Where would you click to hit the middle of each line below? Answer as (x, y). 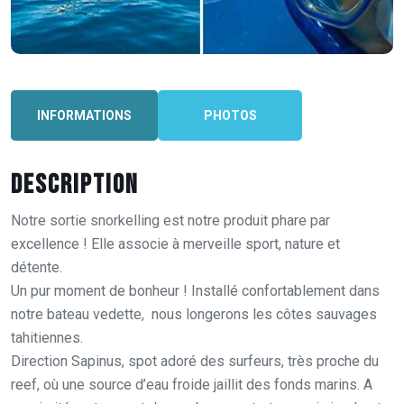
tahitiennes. (47, 337)
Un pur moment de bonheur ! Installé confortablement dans (195, 290)
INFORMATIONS (84, 115)
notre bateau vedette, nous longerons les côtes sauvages (194, 314)
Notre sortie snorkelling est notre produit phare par (170, 220)
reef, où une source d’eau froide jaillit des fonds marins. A (192, 384)
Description (75, 184)
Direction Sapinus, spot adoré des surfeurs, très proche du (195, 361)
